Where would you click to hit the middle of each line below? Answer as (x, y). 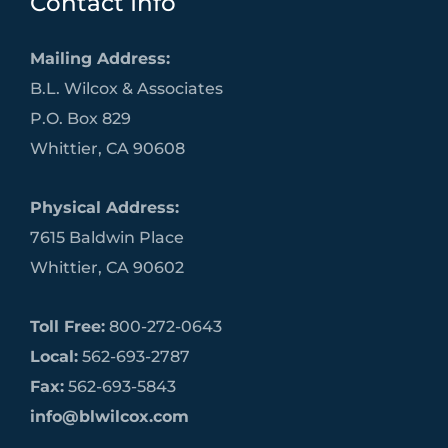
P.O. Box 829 (80, 118)
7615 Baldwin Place (107, 236)
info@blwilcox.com (109, 415)
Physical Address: (104, 206)
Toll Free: (67, 325)
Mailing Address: (100, 58)
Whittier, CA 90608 (107, 148)
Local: (54, 355)
